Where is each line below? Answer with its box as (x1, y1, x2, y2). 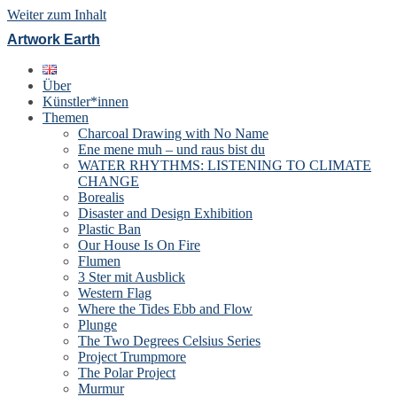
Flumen (78, 253, 121, 269)
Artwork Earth (7, 32, 100, 47)
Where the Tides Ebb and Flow (78, 301, 253, 316)
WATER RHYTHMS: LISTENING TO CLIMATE (78, 158, 371, 173)
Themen (43, 110, 89, 125)
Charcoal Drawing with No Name (78, 126, 269, 141)
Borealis (78, 190, 124, 205)
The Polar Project (78, 365, 175, 380)
